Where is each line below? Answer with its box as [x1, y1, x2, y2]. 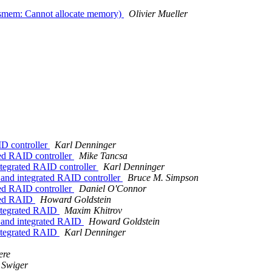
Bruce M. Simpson [127, 172, 199, 183]
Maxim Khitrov [64, 205, 122, 216]
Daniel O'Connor [79, 183, 146, 194]
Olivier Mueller [129, 8, 188, 19]
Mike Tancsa [79, 151, 127, 161]
